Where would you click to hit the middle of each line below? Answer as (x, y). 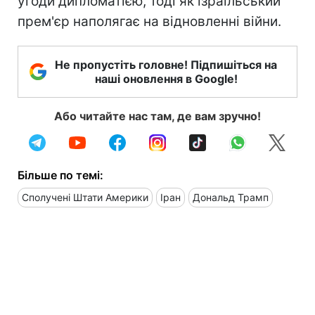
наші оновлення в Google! (166, 78)
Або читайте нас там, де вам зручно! (157, 116)
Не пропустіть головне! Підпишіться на (166, 64)
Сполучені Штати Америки (85, 197)
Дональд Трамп (231, 197)
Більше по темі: (60, 175)
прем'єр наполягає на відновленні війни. (149, 21)
